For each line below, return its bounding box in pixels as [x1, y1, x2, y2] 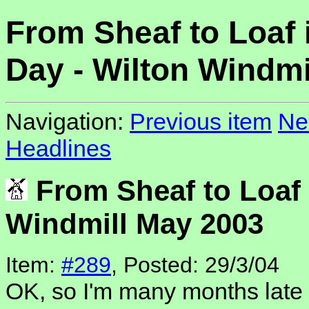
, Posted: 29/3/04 [111, 252, 279, 278]
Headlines [6, 135, 111, 162]
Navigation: [6, 108, 130, 135]
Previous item [130, 108, 272, 135]
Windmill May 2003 [6, 207, 263, 240]
